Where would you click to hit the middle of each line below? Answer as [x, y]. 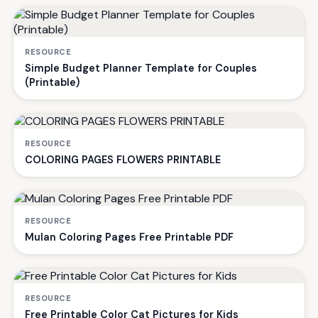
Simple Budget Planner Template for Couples [141, 68]
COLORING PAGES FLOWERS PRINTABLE [123, 159]
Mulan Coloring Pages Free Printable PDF [129, 237]
